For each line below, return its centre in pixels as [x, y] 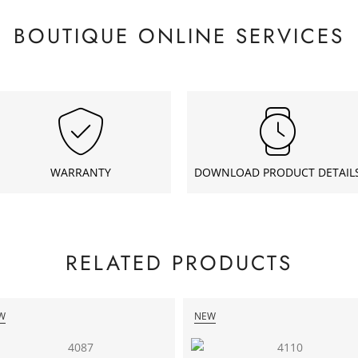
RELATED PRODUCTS [179, 263]
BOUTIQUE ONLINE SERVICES [179, 36]
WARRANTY [80, 172]
